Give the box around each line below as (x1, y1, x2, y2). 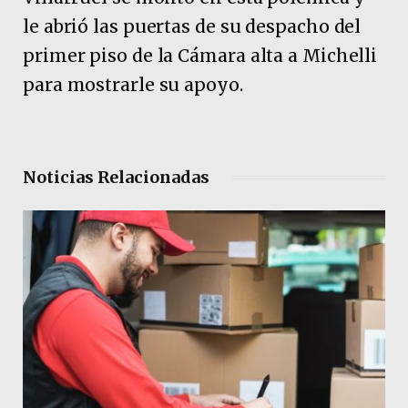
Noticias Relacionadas (23, 167, 209, 189)
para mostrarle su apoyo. (23, 73, 243, 96)
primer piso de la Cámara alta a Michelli (23, 44, 378, 66)
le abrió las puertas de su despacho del (23, 15, 362, 37)
